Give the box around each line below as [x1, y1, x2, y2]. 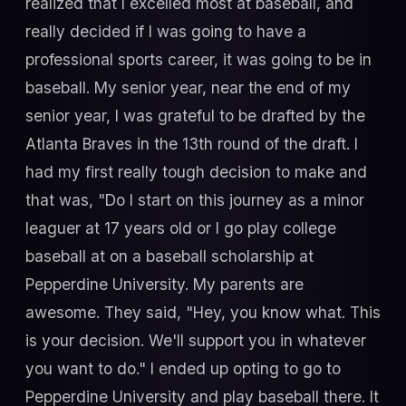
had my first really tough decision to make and [25, 161, 367, 181]
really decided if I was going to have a [25, 21, 306, 41]
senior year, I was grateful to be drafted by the [25, 105, 365, 125]
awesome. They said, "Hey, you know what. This [25, 302, 381, 322]
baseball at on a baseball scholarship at [25, 246, 314, 266]
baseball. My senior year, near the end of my [25, 77, 351, 97]
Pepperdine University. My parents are [25, 274, 304, 294]
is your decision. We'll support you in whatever [25, 330, 366, 350]
